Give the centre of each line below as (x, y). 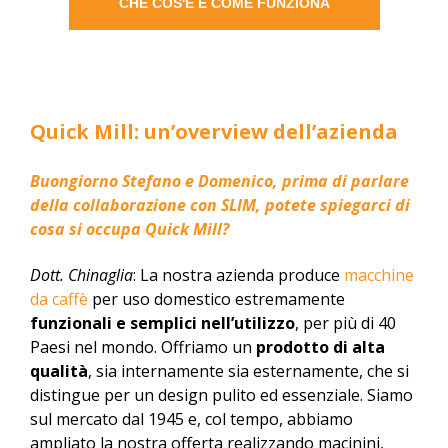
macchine (379, 275)
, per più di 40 (345, 323)
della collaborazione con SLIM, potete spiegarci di (220, 204)
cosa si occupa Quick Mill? (129, 228)
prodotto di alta (320, 347)
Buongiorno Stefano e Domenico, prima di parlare (219, 180)
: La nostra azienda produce (238, 275)
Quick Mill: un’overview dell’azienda (214, 132)
